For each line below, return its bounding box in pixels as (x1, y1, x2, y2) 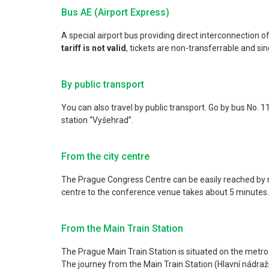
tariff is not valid (61, 43, 126, 53)
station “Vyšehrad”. (61, 115, 133, 125)
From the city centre (61, 151, 150, 162)
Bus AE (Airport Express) (61, 7, 169, 18)
